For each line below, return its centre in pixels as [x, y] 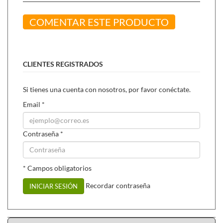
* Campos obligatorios [57, 168]
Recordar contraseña [118, 185]
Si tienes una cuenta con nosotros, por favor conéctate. [107, 89]
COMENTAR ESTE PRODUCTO [99, 22]
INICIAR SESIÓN [54, 186]
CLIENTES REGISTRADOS [63, 64]
